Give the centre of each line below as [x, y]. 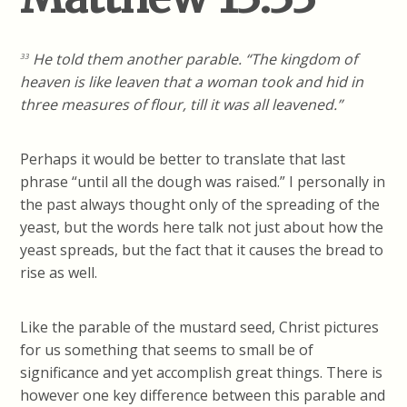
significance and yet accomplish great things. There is [202, 372]
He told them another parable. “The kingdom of [194, 59]
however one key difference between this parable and [203, 395]
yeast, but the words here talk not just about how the [202, 227]
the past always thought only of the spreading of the [200, 204]
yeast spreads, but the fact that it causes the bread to [202, 249]
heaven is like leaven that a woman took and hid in [192, 81]
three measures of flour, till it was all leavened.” [182, 104]
